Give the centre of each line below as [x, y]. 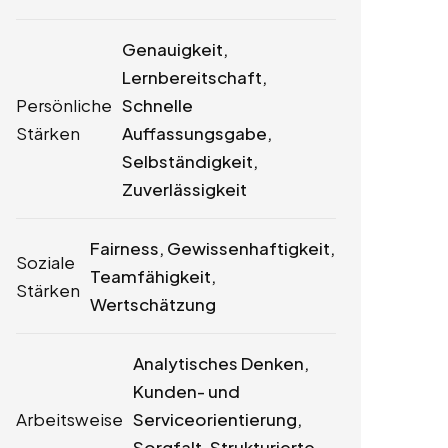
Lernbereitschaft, [194, 76]
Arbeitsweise [69, 418]
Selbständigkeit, [190, 160]
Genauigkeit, [175, 48]
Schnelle [157, 104]
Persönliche [64, 104]
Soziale [45, 261]
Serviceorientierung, [217, 418]
